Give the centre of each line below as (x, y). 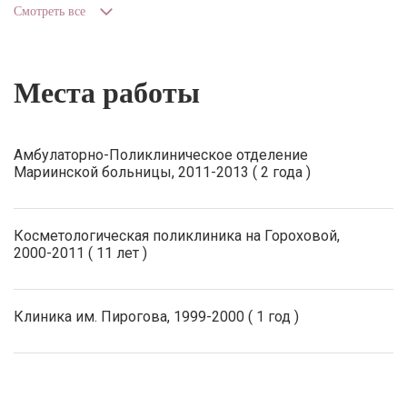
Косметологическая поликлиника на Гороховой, (177, 236)
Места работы (107, 93)
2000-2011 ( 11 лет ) (80, 253)
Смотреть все (50, 11)
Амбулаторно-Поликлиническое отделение (161, 155)
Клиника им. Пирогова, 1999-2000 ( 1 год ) (156, 317)
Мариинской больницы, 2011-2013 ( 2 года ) (162, 172)
